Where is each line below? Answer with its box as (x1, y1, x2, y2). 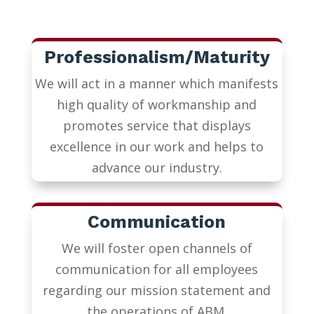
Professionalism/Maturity (43, 47, 270, 68)
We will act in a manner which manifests (35, 75, 279, 93)
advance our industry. (91, 159, 222, 177)
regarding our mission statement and (43, 282, 271, 299)
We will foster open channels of (61, 240, 252, 257)
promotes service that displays (62, 117, 251, 135)
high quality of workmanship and (57, 96, 257, 114)
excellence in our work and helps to (50, 138, 264, 156)
